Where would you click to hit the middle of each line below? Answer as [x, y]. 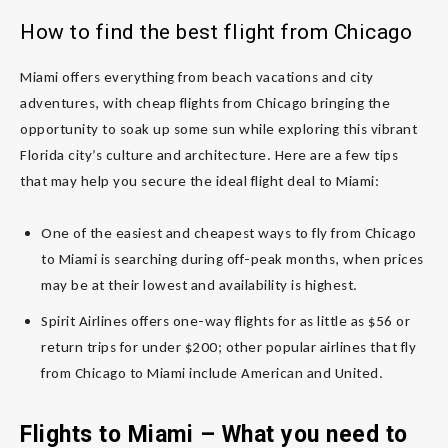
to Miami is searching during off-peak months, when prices [232, 258]
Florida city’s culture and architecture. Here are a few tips [209, 154]
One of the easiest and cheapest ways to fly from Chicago [228, 232]
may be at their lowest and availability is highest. [199, 284]
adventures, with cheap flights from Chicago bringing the [205, 102]
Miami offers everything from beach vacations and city [197, 76]
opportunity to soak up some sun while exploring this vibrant [218, 128]
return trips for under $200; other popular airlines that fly [228, 346]
